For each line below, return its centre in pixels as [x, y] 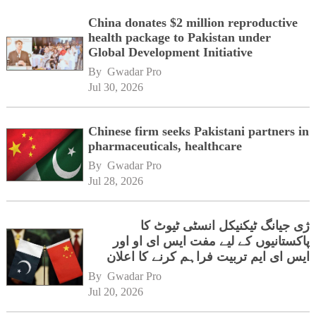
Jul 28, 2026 [116, 181]
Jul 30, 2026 [116, 87]
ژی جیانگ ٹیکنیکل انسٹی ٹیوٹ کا [225, 225]
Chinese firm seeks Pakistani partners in [199, 131]
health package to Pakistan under [180, 37]
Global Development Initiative [171, 52]
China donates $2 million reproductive [193, 22]
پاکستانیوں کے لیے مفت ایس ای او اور [212, 241]
